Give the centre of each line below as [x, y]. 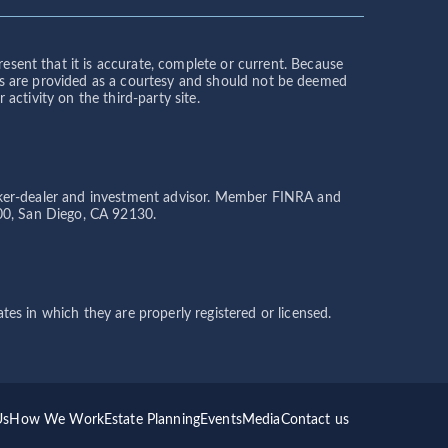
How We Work [56, 420]
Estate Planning [152, 420]
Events [221, 420]
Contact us [314, 420]
